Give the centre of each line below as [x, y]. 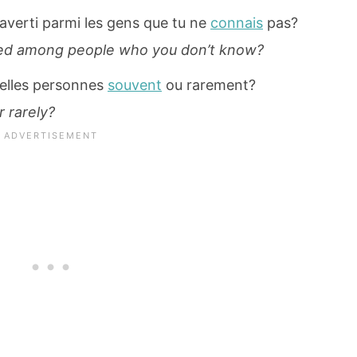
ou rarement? [209, 85]
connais [237, 23]
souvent [135, 85]
